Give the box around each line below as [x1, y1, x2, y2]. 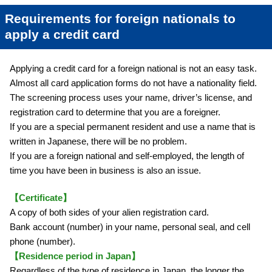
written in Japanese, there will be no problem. [10, 135, 187, 146]
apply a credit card [5, 27, 120, 42]
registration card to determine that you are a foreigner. [10, 106, 220, 117]
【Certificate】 [10, 192, 72, 203]
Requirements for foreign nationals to [5, 12, 236, 26]
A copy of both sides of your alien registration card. [10, 206, 209, 217]
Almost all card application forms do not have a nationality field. [10, 77, 257, 88]
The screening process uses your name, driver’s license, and [10, 92, 252, 103]
